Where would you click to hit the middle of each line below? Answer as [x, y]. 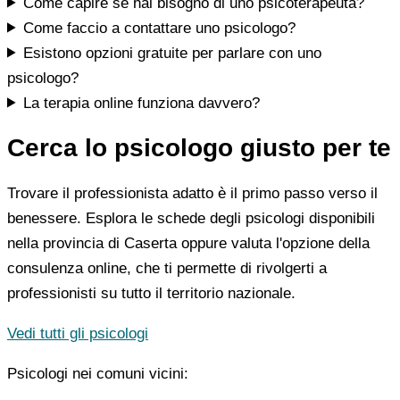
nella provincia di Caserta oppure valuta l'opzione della [188, 244]
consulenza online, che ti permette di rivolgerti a [167, 269]
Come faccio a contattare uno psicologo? [160, 28]
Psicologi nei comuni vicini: [98, 374]
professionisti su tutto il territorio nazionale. [151, 294]
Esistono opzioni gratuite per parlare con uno [173, 53]
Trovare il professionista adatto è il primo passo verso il [192, 194]
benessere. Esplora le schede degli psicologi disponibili [191, 219]
